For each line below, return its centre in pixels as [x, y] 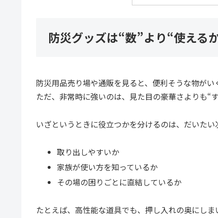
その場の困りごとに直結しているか [119, 182]
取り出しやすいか [88, 152]
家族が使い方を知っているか [108, 167]
